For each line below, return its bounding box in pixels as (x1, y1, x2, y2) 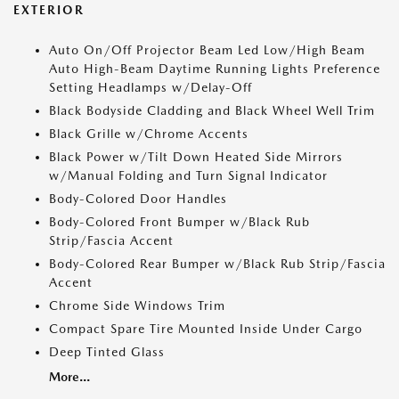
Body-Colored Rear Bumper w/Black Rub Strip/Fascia (49, 256, 386, 271)
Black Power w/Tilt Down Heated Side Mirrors (49, 150, 343, 164)
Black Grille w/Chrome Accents (49, 126, 248, 141)
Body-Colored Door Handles (49, 191, 227, 206)
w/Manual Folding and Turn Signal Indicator (49, 168, 328, 183)
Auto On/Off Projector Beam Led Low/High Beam (49, 43, 365, 57)
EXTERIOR (13, 3, 85, 17)
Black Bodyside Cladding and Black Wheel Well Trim (49, 103, 375, 118)
